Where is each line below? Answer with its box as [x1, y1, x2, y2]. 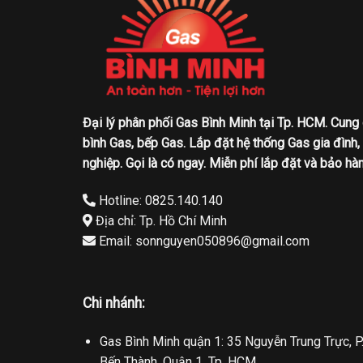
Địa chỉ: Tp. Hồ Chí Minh [92, 212, 227, 228]
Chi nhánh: [83, 295, 145, 312]
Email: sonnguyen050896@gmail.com [96, 233, 310, 249]
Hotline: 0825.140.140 [96, 192, 223, 208]
